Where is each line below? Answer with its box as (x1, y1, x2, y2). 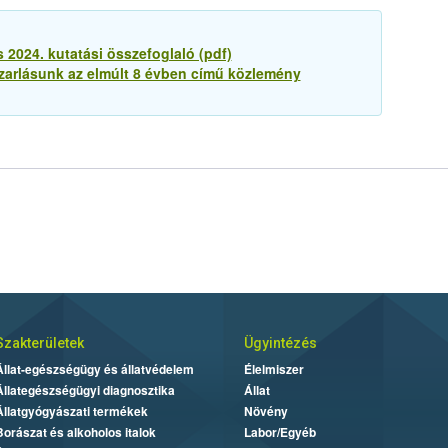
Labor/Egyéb (244, 423, 316, 442)
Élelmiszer (244, 360, 304, 379)
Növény (244, 402, 288, 421)
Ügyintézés (244, 335, 317, 352)
